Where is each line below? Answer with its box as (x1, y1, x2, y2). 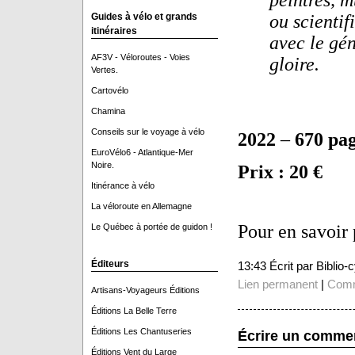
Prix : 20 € (237, 162, 323, 182)
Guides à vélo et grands (90, 11, 197, 22)
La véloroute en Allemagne (90, 201, 192, 211)
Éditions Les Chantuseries (90, 326, 192, 336)
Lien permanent (237, 277, 318, 291)
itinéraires (90, 25, 137, 36)
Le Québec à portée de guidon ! (90, 222, 212, 231)
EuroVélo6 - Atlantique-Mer (90, 147, 193, 157)
